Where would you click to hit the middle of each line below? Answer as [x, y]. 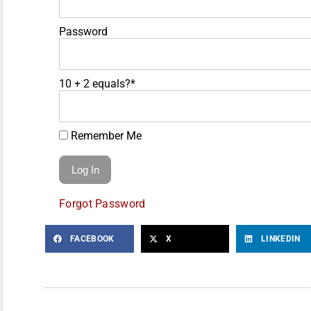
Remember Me [105, 135]
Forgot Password [102, 203]
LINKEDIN [281, 238]
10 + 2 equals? [95, 83]
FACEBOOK [92, 238]
